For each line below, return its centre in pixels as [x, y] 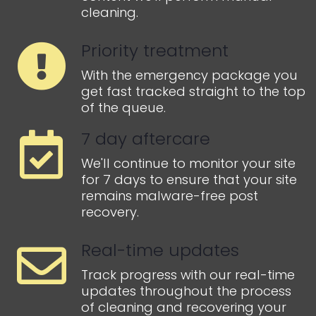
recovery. [110, 212]
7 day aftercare [146, 139]
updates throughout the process [186, 291]
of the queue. [123, 108]
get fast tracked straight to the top [193, 92]
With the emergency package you [189, 75]
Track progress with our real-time [188, 275]
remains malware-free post [170, 196]
